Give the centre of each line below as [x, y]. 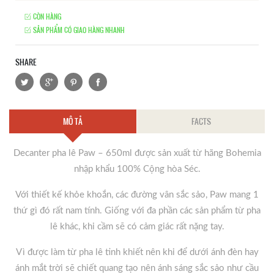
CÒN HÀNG [46, 17]
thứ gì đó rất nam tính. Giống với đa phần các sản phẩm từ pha [137, 211]
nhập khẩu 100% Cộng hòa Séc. [137, 169]
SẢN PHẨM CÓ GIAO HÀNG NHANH [78, 30]
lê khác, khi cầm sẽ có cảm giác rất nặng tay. [137, 227]
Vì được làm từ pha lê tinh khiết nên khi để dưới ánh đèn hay [137, 253]
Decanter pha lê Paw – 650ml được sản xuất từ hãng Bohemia [137, 154]
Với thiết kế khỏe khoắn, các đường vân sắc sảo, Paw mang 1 [137, 195]
